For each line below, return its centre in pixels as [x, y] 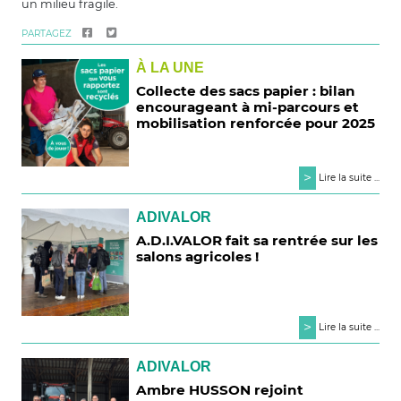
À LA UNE [171, 67]
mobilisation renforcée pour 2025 [256, 123]
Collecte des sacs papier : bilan [246, 90]
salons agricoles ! [198, 257]
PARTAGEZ [47, 33]
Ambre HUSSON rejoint [220, 390]
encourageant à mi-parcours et [248, 107]
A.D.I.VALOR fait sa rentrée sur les [257, 241]
